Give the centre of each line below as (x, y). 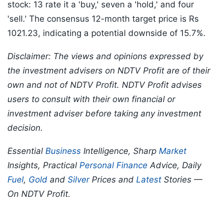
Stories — (182, 180)
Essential (26, 151)
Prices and (113, 180)
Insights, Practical (43, 166)
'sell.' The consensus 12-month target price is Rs (103, 19)
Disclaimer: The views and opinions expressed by (105, 56)
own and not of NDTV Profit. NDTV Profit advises (105, 85)
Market (173, 151)
